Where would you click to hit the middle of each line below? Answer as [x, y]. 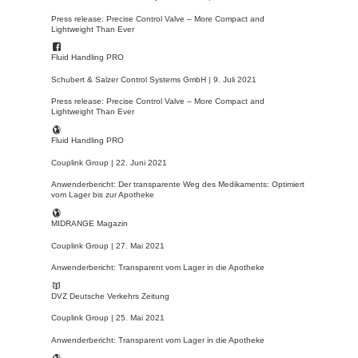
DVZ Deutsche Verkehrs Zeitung [110, 296]
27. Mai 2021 [140, 245]
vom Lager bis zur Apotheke [103, 195]
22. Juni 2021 [141, 162]
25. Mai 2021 [140, 318]
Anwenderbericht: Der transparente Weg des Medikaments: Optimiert [178, 185]
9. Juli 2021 [235, 79]
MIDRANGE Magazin [89, 223]
